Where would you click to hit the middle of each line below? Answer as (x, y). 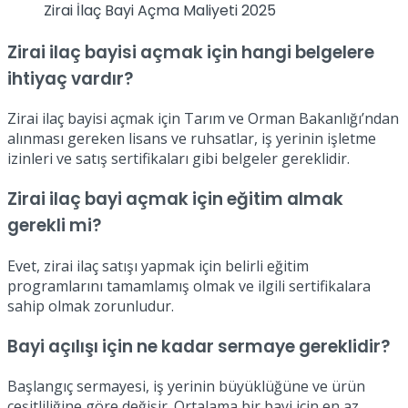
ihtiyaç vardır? (70, 78)
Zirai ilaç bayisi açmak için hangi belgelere (191, 52)
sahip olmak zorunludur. (91, 306)
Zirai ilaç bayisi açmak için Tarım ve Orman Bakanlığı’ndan (203, 119)
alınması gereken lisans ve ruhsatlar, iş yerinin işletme (192, 139)
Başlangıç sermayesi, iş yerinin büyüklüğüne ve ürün (186, 387)
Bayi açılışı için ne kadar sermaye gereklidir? (199, 346)
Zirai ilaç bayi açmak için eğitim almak (175, 199)
